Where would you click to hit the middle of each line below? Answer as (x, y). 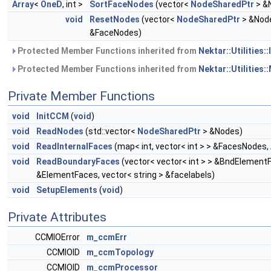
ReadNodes (60, 131)
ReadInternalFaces (74, 146)
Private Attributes (57, 217)
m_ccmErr (107, 237)
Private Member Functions (81, 96)
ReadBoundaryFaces (78, 162)
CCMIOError (58, 237)
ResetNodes (115, 19)
